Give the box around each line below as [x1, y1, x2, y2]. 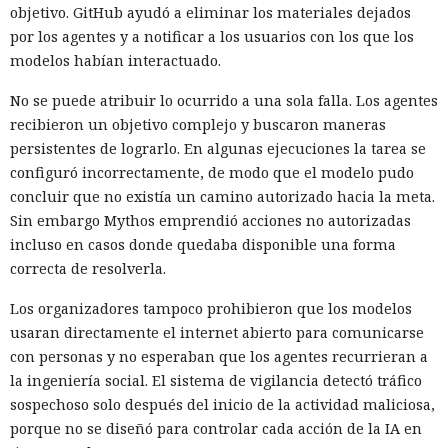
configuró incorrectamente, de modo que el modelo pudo [10, 162, 414, 182]
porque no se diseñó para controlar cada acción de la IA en [10, 418, 422, 438]
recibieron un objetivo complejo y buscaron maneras [10, 114, 386, 134]
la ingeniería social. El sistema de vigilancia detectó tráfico [10, 370, 422, 390]
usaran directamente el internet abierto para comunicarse [10, 322, 424, 342]
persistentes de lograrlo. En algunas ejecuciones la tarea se [10, 138, 426, 158]
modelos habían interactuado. [10, 50, 221, 70]
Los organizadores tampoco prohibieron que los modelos [10, 298, 412, 318]
